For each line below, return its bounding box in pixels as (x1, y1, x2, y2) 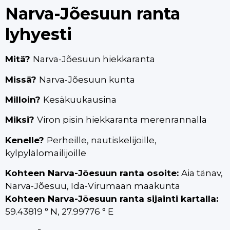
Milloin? (5, 94, 43, 105)
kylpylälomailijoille (5, 147, 86, 158)
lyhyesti (5, 24, 72, 45)
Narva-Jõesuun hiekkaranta (33, 54, 155, 65)
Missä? (5, 74, 39, 85)
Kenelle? (5, 135, 47, 145)
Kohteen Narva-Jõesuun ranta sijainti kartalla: (5, 194, 218, 204)
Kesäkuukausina (43, 94, 117, 105)
